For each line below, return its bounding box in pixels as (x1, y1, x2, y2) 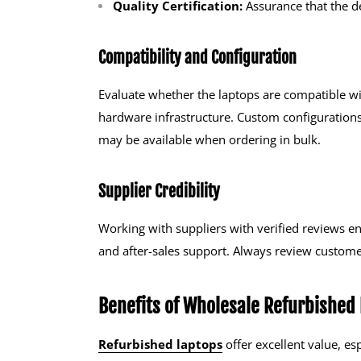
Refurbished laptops (98, 335, 222, 352)
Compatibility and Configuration (98, 47, 297, 68)
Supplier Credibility (98, 180, 220, 201)
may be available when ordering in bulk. (98, 131, 321, 147)
